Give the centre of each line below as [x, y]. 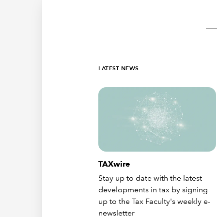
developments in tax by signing [153, 190]
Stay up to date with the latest [150, 178]
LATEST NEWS [119, 68]
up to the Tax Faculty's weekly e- [155, 201]
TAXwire [115, 164]
